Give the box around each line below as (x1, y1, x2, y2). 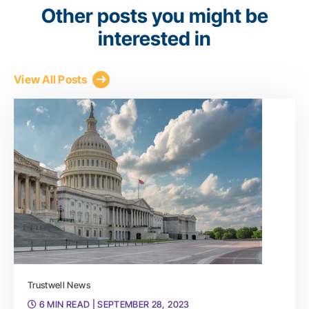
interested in (98, 26, 211, 50)
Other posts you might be (41, 3, 268, 28)
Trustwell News (28, 279, 90, 290)
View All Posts (14, 72, 88, 87)
